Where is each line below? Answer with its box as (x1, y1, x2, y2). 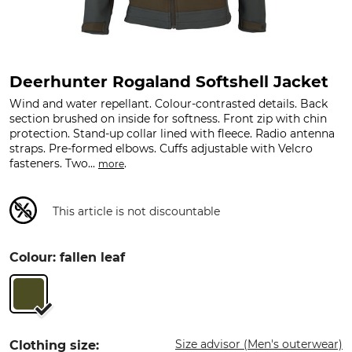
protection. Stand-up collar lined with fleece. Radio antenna (9, 126, 335, 141)
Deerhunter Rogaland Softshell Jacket (9, 72, 328, 91)
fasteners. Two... (9, 156, 98, 170)
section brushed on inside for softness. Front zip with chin (9, 112, 327, 126)
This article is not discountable (53, 203, 220, 218)
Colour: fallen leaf (9, 249, 125, 265)
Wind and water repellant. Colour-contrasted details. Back (9, 97, 328, 111)
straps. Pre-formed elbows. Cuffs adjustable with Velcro (9, 141, 313, 156)
